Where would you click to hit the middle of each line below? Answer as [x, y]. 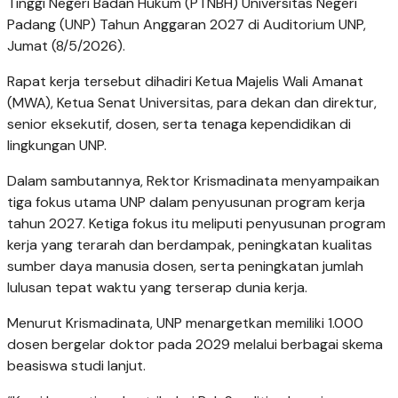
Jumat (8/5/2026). [66, 46]
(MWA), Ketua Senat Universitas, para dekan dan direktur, [192, 103]
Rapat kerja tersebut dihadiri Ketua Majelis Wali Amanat [185, 82]
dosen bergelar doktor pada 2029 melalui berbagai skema [195, 345]
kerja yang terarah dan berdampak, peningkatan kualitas [190, 245]
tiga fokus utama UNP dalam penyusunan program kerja [186, 203]
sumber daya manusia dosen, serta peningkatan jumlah [185, 267]
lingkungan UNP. [57, 146]
